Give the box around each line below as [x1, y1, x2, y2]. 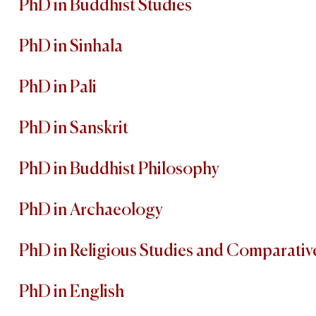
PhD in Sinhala [19, 38, 123, 56]
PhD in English [19, 284, 124, 301]
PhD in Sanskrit [19, 120, 128, 138]
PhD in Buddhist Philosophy [19, 161, 219, 178]
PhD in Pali [19, 79, 97, 97]
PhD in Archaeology [19, 202, 163, 219]
